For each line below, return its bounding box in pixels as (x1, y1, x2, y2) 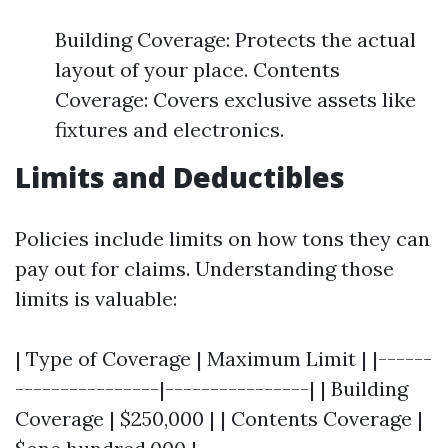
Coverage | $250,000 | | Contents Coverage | (15, 406, 423, 431)
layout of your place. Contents (55, 57, 340, 82)
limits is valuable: (15, 286, 177, 311)
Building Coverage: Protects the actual (55, 27, 416, 52)
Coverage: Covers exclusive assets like (55, 87, 416, 112)
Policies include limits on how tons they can (15, 226, 430, 251)
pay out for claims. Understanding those (15, 256, 394, 281)
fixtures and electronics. (55, 117, 284, 142)
